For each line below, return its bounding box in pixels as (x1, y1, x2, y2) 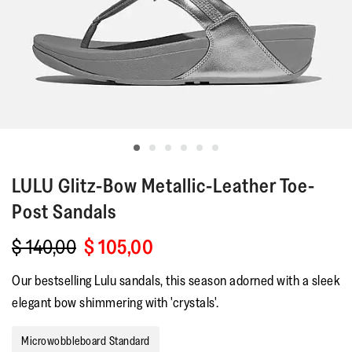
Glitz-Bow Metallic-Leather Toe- (58, 173, 315, 198)
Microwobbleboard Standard (21, 333, 150, 348)
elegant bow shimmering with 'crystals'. (12, 294, 219, 311)
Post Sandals (12, 199, 116, 224)
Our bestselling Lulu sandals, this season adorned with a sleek (12, 272, 340, 289)
